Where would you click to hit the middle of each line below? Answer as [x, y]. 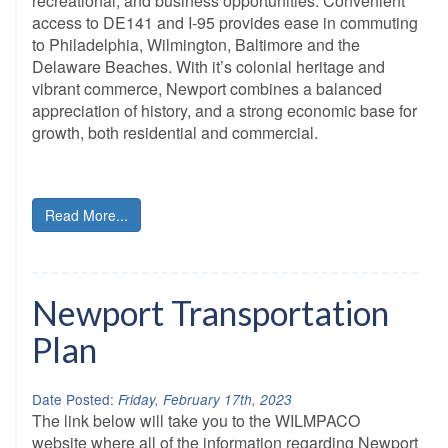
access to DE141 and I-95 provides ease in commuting [225, 22]
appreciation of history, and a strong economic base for [224, 110]
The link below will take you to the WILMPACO [196, 420]
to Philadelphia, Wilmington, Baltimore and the [196, 44]
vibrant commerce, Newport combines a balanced [207, 88]
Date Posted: [73, 399]
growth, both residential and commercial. [175, 132]
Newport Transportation [210, 312]
